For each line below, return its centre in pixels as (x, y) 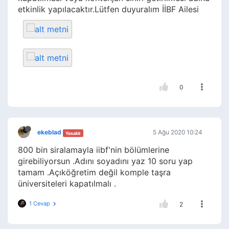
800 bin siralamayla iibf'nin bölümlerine (94, 150)
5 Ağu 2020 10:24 (178, 132)
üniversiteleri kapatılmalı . (67, 184)
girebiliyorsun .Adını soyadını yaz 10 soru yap (105, 161)
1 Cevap (40, 204)
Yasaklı (73, 133)
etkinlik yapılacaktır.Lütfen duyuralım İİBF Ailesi (108, 9)
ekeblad (49, 132)
